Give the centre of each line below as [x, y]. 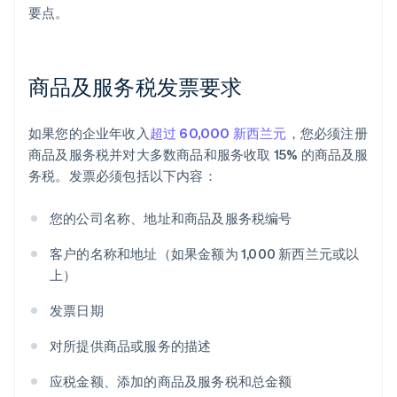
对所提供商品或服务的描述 [131, 346]
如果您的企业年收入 [89, 133]
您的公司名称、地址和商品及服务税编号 [171, 218]
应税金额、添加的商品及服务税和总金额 [171, 381]
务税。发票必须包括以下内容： [123, 176]
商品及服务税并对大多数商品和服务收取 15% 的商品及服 [198, 155]
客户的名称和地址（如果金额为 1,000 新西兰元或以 [205, 254]
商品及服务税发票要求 [135, 87]
